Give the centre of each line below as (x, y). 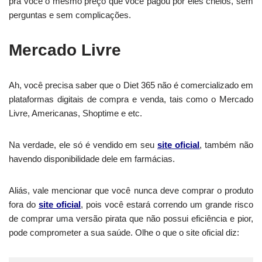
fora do (24, 205)
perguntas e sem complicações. (70, 15)
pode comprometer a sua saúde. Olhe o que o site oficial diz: (124, 233)
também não (228, 145)
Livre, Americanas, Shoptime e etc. (75, 113)
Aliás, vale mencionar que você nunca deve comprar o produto (131, 191)
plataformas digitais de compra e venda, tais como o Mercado (131, 99)
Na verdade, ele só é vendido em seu (82, 145)
